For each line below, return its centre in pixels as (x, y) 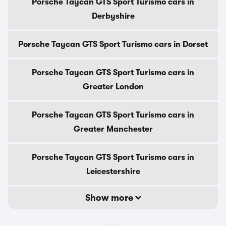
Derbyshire (113, 16)
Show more (110, 198)
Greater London (113, 87)
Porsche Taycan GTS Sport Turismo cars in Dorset (113, 44)
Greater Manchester (113, 129)
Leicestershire (113, 172)
